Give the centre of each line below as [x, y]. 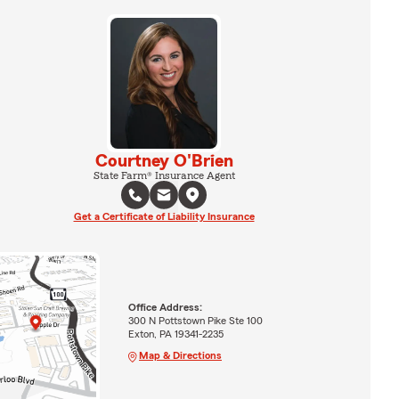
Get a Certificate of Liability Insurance [164, 216]
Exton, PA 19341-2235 [175, 334]
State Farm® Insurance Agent [164, 175]
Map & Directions [180, 355]
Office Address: [165, 307]
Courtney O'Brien [164, 161]
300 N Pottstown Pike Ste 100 [195, 320]
